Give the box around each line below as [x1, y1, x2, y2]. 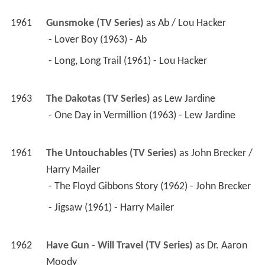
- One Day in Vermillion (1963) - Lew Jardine [48, 110, 238, 122]
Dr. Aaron [206, 240, 247, 252]
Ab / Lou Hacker [157, 18, 226, 30]
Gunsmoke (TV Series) [46, 18, 144, 30]
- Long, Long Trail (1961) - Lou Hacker [48, 56, 209, 67]
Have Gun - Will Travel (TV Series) [46, 240, 193, 252]
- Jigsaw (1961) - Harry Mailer [48, 202, 176, 214]
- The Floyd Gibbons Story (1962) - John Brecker [48, 181, 253, 193]
